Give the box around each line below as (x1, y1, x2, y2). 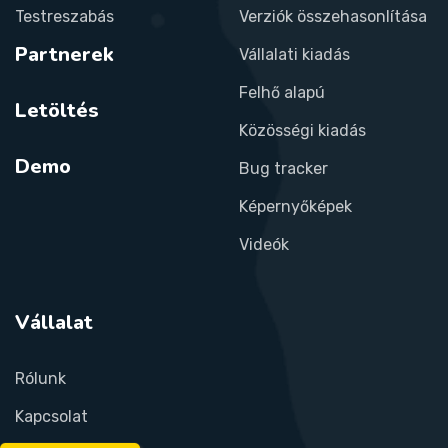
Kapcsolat (15, 406, 88, 426)
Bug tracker (239, 158, 328, 178)
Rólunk (15, 368, 66, 388)
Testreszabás (15, 6, 114, 26)
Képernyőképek (239, 196, 352, 216)
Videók (239, 234, 289, 254)
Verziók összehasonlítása (239, 6, 427, 26)
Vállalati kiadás (239, 44, 350, 64)
